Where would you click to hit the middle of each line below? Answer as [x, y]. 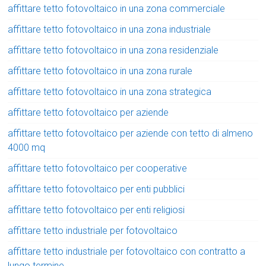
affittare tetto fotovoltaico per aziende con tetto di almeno [131, 134]
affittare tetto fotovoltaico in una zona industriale [110, 30]
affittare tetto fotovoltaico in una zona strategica [110, 92]
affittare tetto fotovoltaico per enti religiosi [96, 210]
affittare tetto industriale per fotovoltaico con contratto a [127, 252]
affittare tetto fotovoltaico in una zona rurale [100, 71]
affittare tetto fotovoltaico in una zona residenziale [113, 50]
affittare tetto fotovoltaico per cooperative [98, 169]
